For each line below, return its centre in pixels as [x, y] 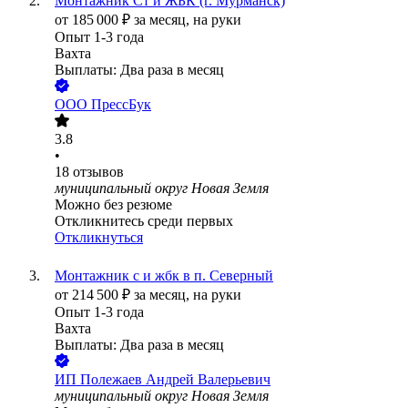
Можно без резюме [113, 205]
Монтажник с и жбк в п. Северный [164, 276]
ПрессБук [121, 105]
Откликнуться [99, 238]
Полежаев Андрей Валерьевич [175, 380]
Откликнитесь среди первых [144, 221]
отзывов [98, 172]
